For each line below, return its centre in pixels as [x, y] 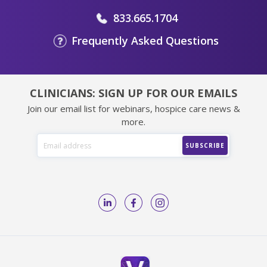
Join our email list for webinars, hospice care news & [133, 109]
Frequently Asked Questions [145, 41]
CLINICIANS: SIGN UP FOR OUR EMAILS [133, 93]
